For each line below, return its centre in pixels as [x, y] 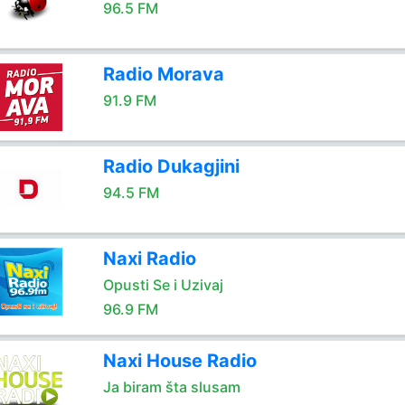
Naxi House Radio [179, 361]
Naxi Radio [149, 259]
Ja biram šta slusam [171, 387]
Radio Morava [163, 74]
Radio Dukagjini [171, 166]
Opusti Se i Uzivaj [163, 285]
